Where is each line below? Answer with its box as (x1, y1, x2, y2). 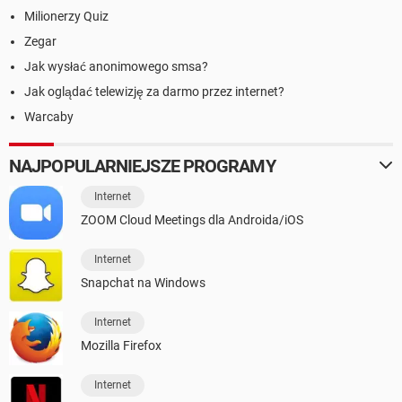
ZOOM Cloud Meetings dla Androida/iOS (81, 212, 303, 227)
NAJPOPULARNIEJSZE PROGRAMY (9, 154, 275, 177)
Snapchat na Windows (81, 275, 205, 290)
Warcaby (24, 109, 74, 124)
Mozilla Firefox (81, 337, 162, 353)
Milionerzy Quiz (24, 8, 109, 23)
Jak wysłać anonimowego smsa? (24, 58, 208, 74)
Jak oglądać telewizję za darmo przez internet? (24, 83, 284, 99)
